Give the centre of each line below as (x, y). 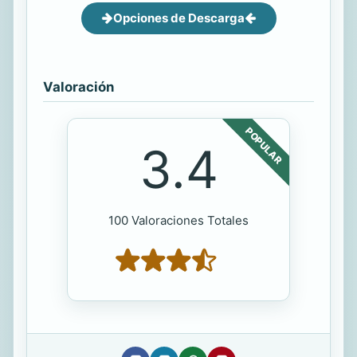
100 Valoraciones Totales (178, 220)
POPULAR (264, 145)
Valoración (78, 86)
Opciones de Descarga (178, 18)
